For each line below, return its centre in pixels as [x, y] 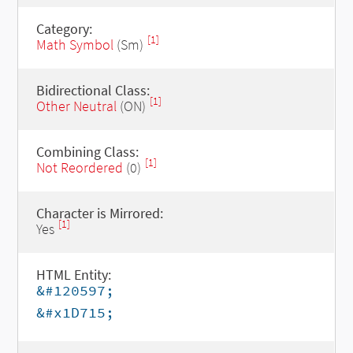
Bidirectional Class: [93, 90]
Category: [64, 29]
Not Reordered [79, 167]
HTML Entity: [73, 275]
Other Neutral [76, 106]
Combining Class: [87, 152]
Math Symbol [74, 45]
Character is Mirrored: [99, 213]
